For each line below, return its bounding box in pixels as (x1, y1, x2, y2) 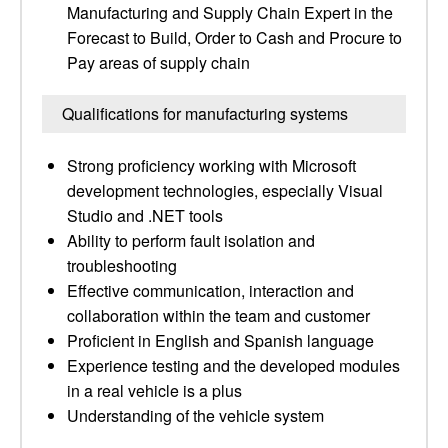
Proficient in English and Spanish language (67, 329, 374, 352)
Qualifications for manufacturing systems (62, 102, 348, 125)
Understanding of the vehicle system (67, 404, 324, 427)
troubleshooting (67, 254, 177, 277)
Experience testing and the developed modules (67, 354, 400, 377)
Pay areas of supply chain (67, 51, 250, 74)
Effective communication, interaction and (67, 279, 354, 302)
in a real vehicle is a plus (67, 379, 242, 402)
